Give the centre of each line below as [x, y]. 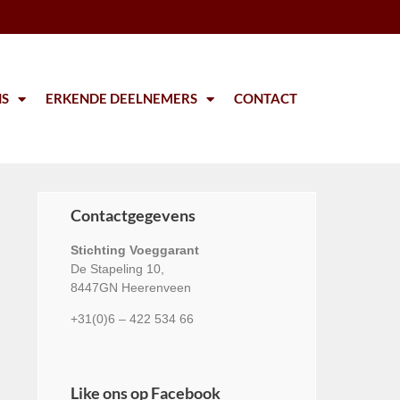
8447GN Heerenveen [130, 287]
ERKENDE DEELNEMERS [121, 98]
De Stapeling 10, [117, 269]
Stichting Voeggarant [134, 250]
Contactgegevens [133, 215]
